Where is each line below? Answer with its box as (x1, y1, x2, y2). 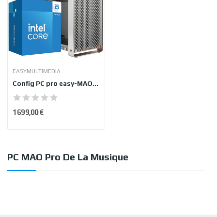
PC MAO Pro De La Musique (7, 151, 128, 162)
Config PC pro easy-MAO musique (93, 79, 98, 87)
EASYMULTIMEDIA (13, 67, 61, 75)
